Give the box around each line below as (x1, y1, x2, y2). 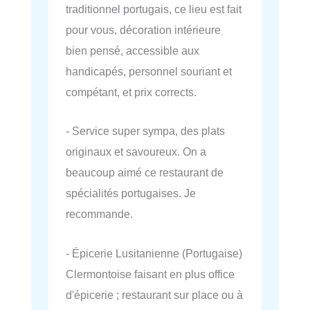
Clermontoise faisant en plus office (66, 267, 235, 280)
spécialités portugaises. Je (66, 187, 196, 200)
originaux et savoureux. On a (66, 145, 206, 158)
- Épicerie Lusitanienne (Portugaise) (66, 246, 242, 259)
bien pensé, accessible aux (66, 44, 199, 57)
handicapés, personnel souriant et (66, 65, 232, 78)
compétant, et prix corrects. (66, 86, 197, 99)
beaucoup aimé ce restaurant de (66, 166, 224, 179)
